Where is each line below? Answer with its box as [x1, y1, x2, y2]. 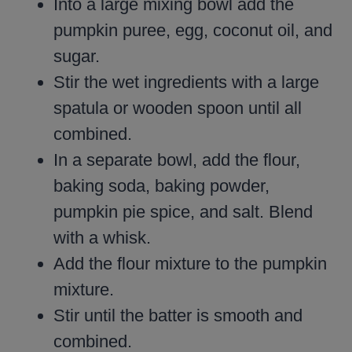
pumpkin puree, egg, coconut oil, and [53, 20, 332, 40]
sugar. [53, 46, 100, 66]
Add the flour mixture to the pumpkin [53, 253, 327, 273]
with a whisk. [53, 227, 151, 247]
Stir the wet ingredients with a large [53, 71, 319, 92]
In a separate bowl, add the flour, [53, 149, 300, 170]
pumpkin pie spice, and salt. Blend [53, 201, 313, 222]
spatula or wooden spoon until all [53, 97, 302, 118]
